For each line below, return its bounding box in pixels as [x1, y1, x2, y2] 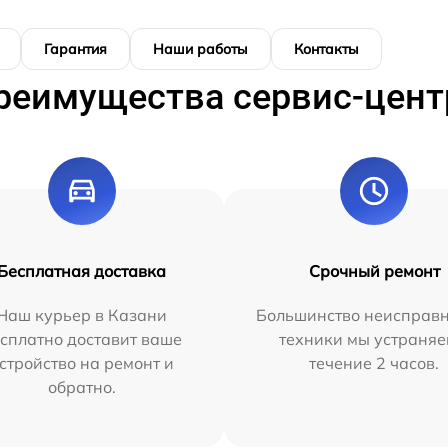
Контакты [294, 40, 359, 58]
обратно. [47, 377, 116, 397]
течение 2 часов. [309, 353, 440, 373]
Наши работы [153, 40, 248, 58]
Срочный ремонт [308, 261, 440, 281]
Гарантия [44, 40, 107, 58]
